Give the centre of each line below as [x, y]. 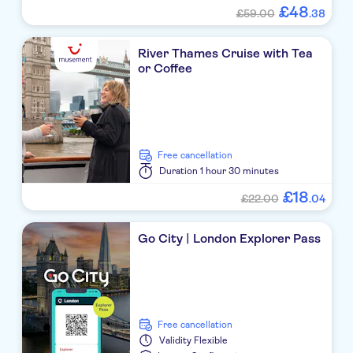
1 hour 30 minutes [240, 171]
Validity [176, 341]
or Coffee [165, 69]
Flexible [211, 341]
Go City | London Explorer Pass [230, 239]
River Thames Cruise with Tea [226, 54]
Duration [179, 171]
